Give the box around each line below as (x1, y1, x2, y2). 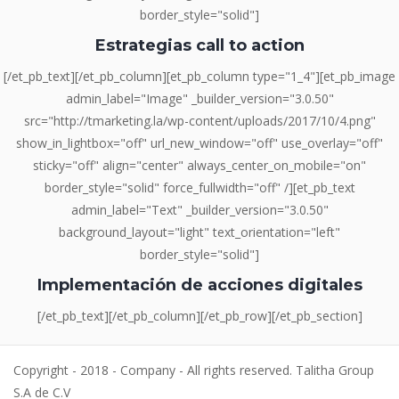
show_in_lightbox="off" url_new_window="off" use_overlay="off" (16, 134, 383, 152)
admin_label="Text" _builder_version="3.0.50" (70, 201, 329, 219)
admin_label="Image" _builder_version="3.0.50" (65, 90, 334, 108)
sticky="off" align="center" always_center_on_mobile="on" (33, 157, 366, 175)
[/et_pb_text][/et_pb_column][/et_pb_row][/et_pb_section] (37, 307, 362, 325)
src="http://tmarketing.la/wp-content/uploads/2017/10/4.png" (23, 112, 376, 130)
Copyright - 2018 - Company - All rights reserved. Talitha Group (13, 362, 374, 379)
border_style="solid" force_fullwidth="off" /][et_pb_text (44, 179, 355, 197)
